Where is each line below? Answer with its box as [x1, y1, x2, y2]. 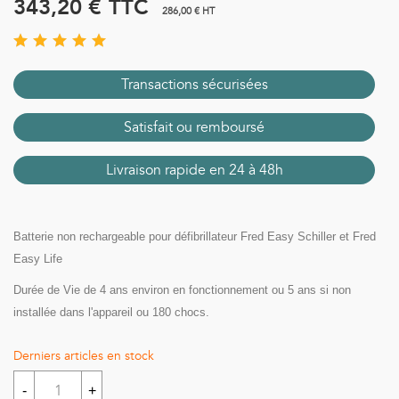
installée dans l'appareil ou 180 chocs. [13, 305, 209, 319]
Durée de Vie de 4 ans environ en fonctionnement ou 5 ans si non [13, 283, 351, 297]
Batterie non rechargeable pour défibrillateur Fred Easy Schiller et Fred [13, 230, 376, 243]
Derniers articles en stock [13, 348, 154, 363]
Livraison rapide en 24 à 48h [105, 161, 283, 179]
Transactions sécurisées [120, 76, 268, 94]
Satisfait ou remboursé [124, 118, 265, 136]
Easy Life [13, 252, 62, 265]
